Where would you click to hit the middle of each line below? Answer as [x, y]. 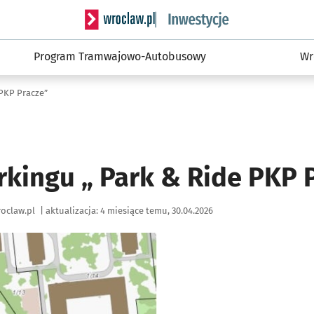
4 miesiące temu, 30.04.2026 [157, 210]
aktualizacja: [72, 210]
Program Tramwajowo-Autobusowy [120, 56]
